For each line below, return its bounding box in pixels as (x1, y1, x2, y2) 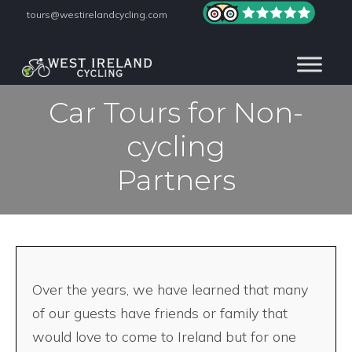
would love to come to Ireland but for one (32, 328, 296, 346)
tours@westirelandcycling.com (27, 9, 168, 20)
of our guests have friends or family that (32, 304, 288, 323)
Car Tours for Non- (49, 94, 303, 130)
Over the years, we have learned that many (32, 280, 308, 299)
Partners (116, 162, 236, 197)
